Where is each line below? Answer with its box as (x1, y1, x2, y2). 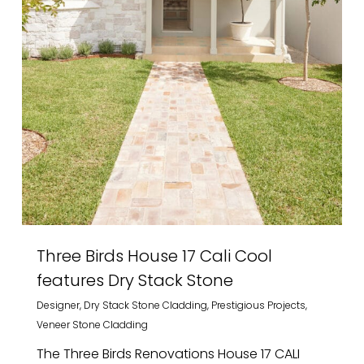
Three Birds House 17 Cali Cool (36, 245, 272, 268)
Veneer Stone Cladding (36, 318, 148, 332)
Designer (36, 298, 80, 313)
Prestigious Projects (210, 298, 305, 313)
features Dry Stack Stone (36, 269, 233, 292)
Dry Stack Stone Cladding (83, 298, 207, 313)
